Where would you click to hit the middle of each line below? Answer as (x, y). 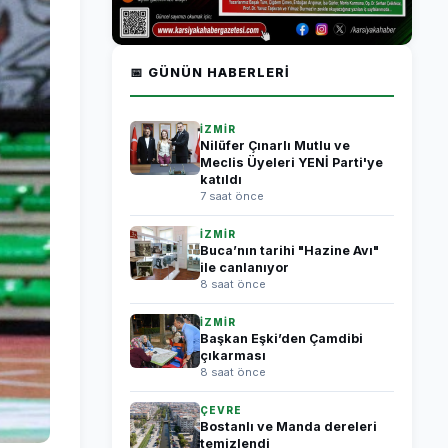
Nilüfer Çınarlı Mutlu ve (275, 145)
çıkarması (233, 355)
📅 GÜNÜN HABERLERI (210, 72)
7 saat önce (232, 196)
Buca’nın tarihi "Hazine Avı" (289, 250)
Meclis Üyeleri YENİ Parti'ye (291, 162)
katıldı (221, 179)
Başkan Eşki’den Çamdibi (281, 338)
